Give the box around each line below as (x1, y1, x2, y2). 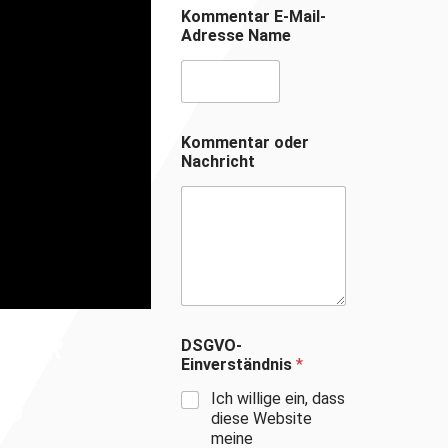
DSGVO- (181, 336, 242, 356)
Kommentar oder (181, 133, 309, 152)
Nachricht (181, 152, 255, 171)
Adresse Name (181, 26, 291, 45)
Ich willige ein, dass (211, 389, 345, 409)
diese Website (211, 409, 312, 429)
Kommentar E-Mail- (181, 7, 326, 26)
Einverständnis (181, 355, 296, 375)
